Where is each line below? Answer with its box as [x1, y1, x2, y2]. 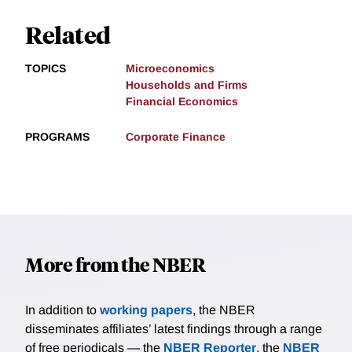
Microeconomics [126, 62, 214, 75]
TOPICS [25, 62, 66, 75]
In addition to [25, 303, 100, 317]
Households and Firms [126, 79, 247, 92]
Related [25, 19, 111, 50]
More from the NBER [25, 251, 205, 277]
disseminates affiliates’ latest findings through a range [25, 322, 322, 336]
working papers [100, 303, 192, 317]
